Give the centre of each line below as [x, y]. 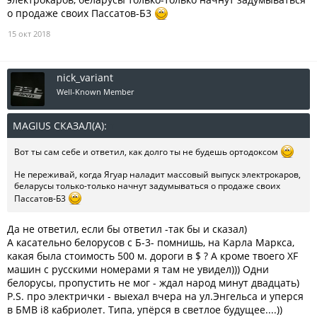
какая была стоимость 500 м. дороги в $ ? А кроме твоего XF [152, 256]
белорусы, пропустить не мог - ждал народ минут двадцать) [153, 283]
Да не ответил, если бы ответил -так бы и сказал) [127, 229]
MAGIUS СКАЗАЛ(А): [61, 126]
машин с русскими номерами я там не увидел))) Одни [138, 270]
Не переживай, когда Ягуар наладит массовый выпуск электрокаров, [157, 175]
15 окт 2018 [29, 34]
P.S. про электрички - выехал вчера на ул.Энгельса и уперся [155, 296]
